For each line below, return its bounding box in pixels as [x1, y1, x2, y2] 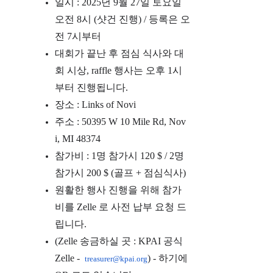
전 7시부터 [54, 31, 101, 41]
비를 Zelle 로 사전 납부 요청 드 [54, 202, 186, 212]
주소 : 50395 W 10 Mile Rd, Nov [54, 116, 186, 127]
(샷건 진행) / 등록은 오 [93, 14, 190, 24]
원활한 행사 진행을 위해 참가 [54, 185, 182, 195]
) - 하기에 [147, 253, 188, 263]
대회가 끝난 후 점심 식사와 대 [54, 48, 184, 58]
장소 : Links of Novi [54, 99, 136, 110]
